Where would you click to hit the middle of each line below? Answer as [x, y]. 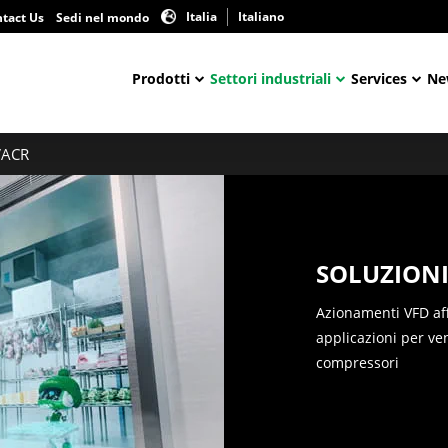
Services [379, 78]
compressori [357, 363]
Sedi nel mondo [103, 17]
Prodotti [161, 78]
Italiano [261, 16]
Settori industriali [270, 78]
